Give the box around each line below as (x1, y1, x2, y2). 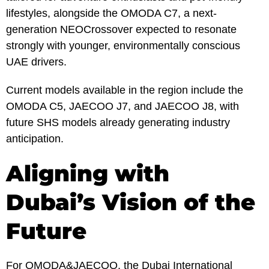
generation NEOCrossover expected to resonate (6, 23, 237, 35)
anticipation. (6, 132, 64, 145)
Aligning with (6, 159, 169, 187)
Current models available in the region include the (6, 83, 243, 96)
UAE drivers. (6, 55, 67, 68)
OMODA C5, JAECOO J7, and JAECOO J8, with (6, 100, 239, 112)
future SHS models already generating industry (6, 116, 230, 128)
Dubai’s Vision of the (6, 188, 255, 216)
